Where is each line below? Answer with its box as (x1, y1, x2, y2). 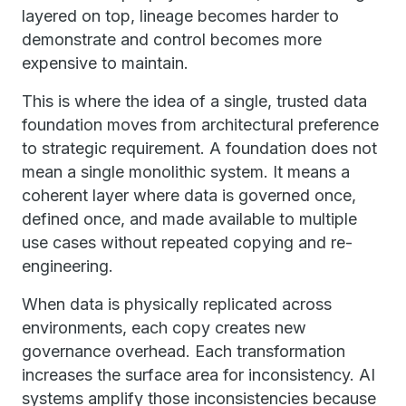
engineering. (22, 256, 113, 275)
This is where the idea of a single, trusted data (22, 92, 367, 111)
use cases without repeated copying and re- (22, 233, 353, 252)
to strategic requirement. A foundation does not (22, 139, 377, 158)
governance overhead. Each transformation (22, 342, 345, 361)
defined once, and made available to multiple (22, 209, 357, 228)
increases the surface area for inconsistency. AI (22, 365, 375, 384)
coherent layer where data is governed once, (22, 186, 356, 205)
